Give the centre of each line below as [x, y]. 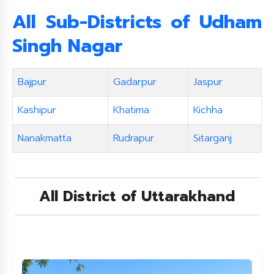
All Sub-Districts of [106, 22]
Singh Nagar [68, 46]
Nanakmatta [45, 138]
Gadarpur [135, 82]
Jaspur [208, 82]
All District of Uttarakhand [137, 196]
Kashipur [37, 110]
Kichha [208, 110]
